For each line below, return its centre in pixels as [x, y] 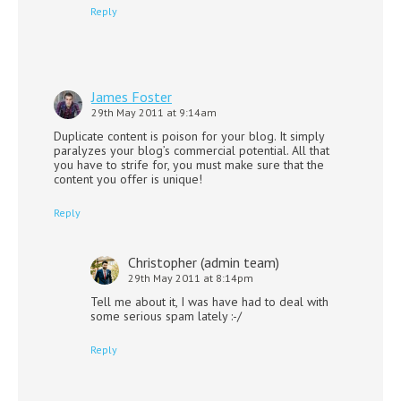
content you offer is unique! [128, 179]
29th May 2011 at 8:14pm [191, 277]
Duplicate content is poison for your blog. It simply [189, 136]
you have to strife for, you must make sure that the [189, 164]
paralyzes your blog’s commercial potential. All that [192, 150]
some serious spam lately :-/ [166, 316]
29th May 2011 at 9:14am [154, 112]
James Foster [132, 96]
